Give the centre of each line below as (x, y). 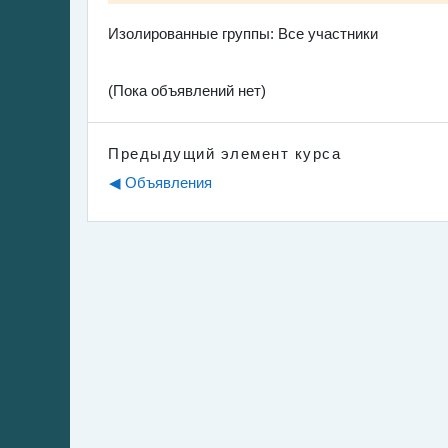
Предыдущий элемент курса (224, 153)
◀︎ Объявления (160, 182)
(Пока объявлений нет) (187, 90)
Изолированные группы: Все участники (243, 33)
